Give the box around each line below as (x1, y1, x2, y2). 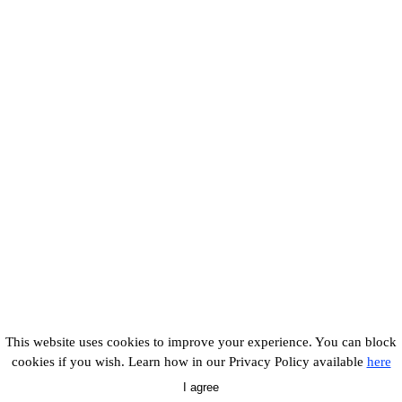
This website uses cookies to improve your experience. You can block (5, 335, 397, 349)
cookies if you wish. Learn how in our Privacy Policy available (11, 354, 367, 369)
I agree (183, 380, 219, 394)
